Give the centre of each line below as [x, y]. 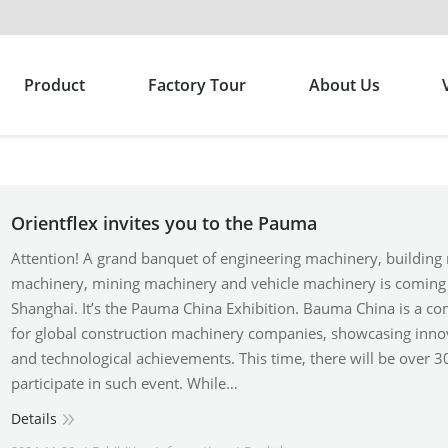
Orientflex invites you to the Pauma [163, 223]
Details [33, 418]
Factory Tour [196, 85]
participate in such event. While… [124, 383]
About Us [344, 85]
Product [54, 85]
